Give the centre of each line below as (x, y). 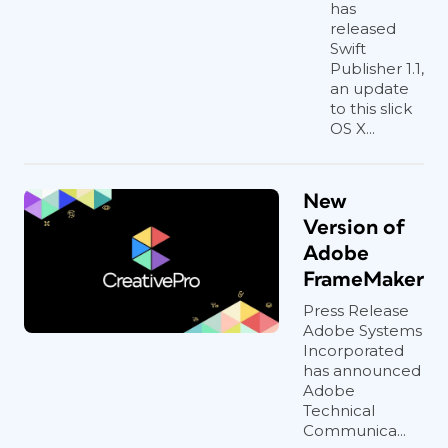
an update (369, 88)
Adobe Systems (362, 330)
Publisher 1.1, (377, 68)
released (363, 28)
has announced (362, 370)
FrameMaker (363, 279)
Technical (339, 410)
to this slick (371, 108)
